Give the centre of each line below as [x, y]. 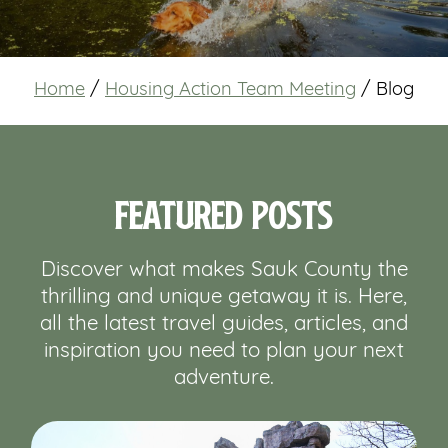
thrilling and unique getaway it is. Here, [224, 298]
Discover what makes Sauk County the [224, 271]
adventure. [224, 379]
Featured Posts [224, 213]
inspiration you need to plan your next [224, 352]
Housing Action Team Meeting [230, 91]
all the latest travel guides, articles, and [224, 325]
